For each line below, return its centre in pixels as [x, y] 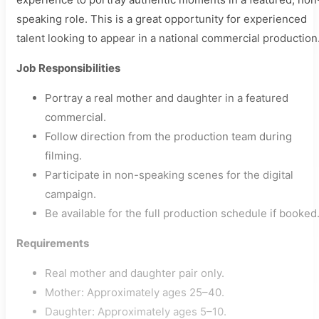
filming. [63, 156]
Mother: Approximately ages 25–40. [135, 292]
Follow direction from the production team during [168, 136]
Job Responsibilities [68, 68]
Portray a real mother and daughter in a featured [167, 98]
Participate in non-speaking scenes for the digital [169, 175]
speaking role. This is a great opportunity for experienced [162, 19]
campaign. [70, 194]
